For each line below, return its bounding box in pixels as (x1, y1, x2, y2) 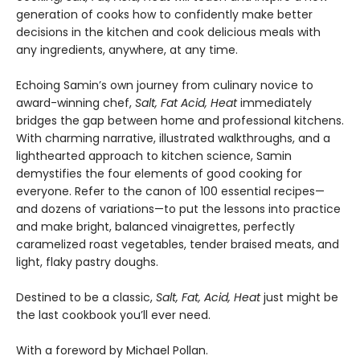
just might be (260, 289, 338, 306)
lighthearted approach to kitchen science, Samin (16, 148, 292, 165)
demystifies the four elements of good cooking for (16, 166, 302, 182)
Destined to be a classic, (16, 289, 156, 306)
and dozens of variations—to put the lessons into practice (16, 201, 341, 218)
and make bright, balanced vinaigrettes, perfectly (16, 219, 295, 235)
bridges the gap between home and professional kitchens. (16, 112, 344, 129)
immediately (237, 95, 312, 112)
